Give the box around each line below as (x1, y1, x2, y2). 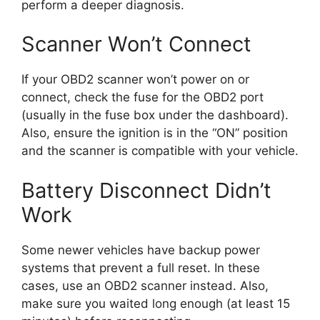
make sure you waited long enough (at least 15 (21, 296, 290, 311)
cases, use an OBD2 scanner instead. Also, (21, 278, 269, 293)
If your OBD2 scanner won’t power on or (21, 72, 249, 87)
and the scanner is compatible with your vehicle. (21, 144, 299, 159)
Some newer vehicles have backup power (21, 242, 260, 257)
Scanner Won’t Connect (21, 31, 251, 57)
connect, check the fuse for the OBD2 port (21, 90, 264, 105)
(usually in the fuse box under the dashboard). (21, 108, 289, 123)
